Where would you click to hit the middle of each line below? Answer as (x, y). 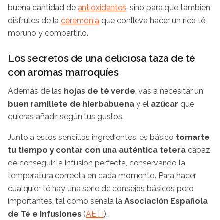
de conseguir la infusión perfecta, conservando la (96, 163)
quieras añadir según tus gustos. (66, 117)
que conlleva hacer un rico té (152, 21)
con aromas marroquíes (63, 72)
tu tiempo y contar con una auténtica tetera (98, 150)
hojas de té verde (99, 91)
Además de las (36, 91)
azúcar (165, 104)
